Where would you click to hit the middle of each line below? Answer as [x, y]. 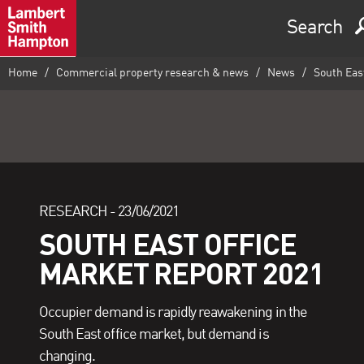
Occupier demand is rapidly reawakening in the [173, 312]
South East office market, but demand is [154, 334]
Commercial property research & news [152, 73]
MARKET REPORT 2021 [182, 273]
